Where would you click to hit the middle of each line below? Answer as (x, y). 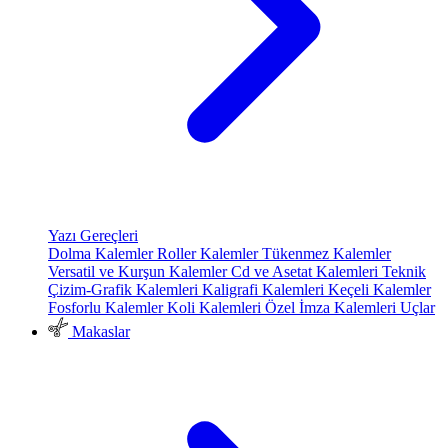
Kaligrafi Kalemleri (265, 290)
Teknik (404, 272)
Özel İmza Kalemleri (332, 308)
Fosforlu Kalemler (107, 308)
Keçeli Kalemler (379, 290)
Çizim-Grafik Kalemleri (125, 290)
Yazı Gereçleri (93, 236)
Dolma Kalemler (102, 254)
